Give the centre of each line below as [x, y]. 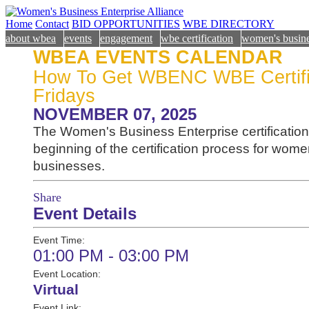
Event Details [85, 213]
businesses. [69, 166]
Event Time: [59, 240]
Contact [52, 24]
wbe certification [197, 38]
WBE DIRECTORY [229, 24]
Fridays [64, 96]
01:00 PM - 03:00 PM [111, 256]
